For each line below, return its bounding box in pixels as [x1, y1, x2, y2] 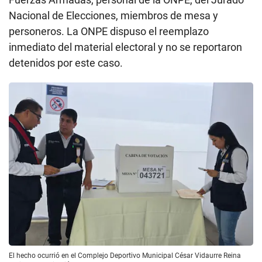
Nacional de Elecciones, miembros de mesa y [9, 9, 218, 22]
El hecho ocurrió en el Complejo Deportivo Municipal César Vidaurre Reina [9, 251, 241, 260]
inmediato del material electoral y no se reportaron [9, 41, 242, 54]
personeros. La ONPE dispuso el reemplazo [9, 25, 209, 38]
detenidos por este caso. [9, 57, 123, 70]
